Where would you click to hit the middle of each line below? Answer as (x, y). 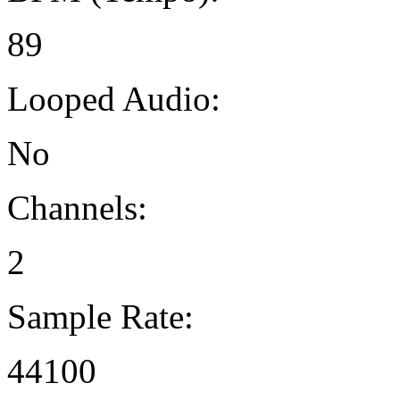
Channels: (77, 207)
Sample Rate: (100, 316)
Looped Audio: (114, 98)
